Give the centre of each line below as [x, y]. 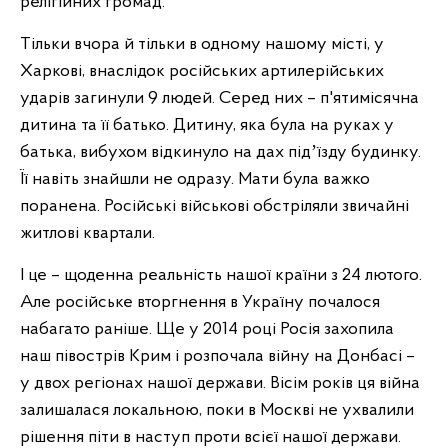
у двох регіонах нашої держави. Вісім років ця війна [220, 383]
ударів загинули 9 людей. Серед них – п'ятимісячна [219, 98]
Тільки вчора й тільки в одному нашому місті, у [202, 44]
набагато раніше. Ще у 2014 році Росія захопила [207, 329]
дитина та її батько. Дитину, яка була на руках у [207, 125]
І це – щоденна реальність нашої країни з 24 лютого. [221, 275]
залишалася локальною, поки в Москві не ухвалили [217, 410]
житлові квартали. [87, 233]
